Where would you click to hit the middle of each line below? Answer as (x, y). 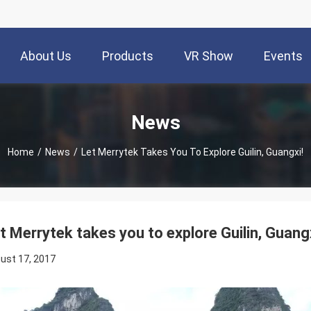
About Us (46, 56)
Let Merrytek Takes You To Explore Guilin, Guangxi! (192, 152)
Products (128, 56)
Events (283, 56)
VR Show (209, 56)
